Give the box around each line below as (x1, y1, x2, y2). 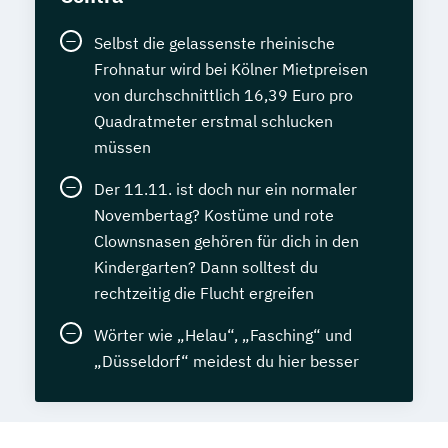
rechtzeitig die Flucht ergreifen (94, 283, 314, 304)
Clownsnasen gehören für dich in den (94, 231, 359, 252)
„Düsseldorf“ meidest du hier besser (94, 351, 359, 372)
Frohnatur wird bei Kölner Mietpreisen (94, 59, 368, 80)
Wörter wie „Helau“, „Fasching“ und (94, 325, 352, 346)
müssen (94, 137, 151, 158)
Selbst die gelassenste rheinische (94, 33, 335, 54)
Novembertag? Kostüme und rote (94, 205, 334, 226)
